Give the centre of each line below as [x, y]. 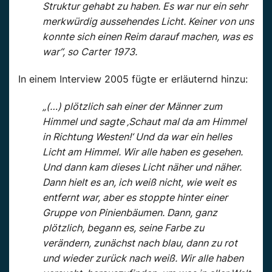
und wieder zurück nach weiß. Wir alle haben [143, 258]
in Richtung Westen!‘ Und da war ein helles [137, 137]
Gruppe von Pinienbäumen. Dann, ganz [130, 213]
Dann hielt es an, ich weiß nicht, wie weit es [139, 182]
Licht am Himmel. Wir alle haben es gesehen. [143, 152]
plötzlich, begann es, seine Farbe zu [123, 228]
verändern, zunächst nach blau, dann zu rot [140, 243]
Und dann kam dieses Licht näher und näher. [142, 167]
